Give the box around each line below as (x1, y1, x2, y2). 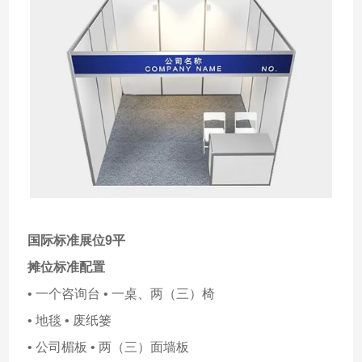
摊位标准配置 (27, 260, 106, 275)
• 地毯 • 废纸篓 (27, 314, 112, 328)
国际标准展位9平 (27, 234, 126, 248)
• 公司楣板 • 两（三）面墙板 (27, 340, 190, 355)
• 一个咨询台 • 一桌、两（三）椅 (27, 287, 216, 301)
